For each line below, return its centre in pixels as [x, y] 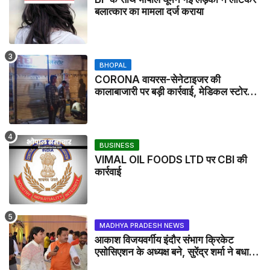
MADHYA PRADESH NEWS [142, 226]
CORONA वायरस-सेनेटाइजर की [158, 80]
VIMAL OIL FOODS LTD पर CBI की [171, 160]
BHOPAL [113, 65]
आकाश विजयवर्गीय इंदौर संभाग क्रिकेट [164, 240]
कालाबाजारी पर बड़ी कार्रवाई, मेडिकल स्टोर [171, 92]
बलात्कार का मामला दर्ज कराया [149, 12]
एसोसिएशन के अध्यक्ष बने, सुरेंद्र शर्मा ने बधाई [174, 252]
